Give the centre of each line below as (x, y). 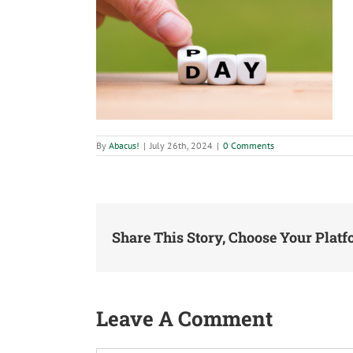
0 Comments (249, 146)
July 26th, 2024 (181, 146)
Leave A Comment (184, 318)
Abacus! (124, 146)
